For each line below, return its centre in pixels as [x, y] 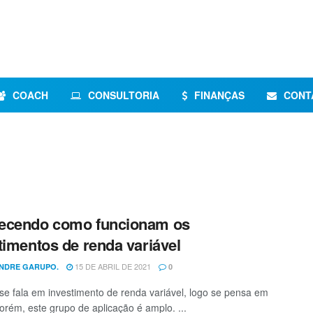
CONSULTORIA [124, 95]
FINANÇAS [219, 95]
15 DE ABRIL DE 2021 [112, 266]
